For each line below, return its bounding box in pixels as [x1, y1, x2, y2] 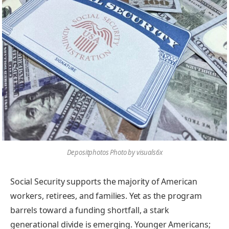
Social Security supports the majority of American [10, 176, 198, 188]
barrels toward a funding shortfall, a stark [10, 204, 170, 216]
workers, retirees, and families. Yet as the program [10, 190, 202, 202]
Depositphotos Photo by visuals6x [66, 147, 163, 157]
